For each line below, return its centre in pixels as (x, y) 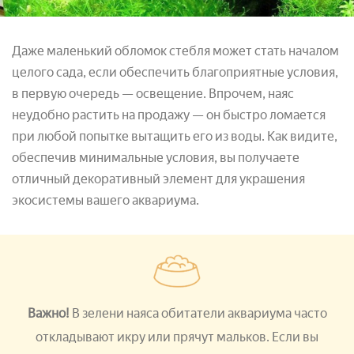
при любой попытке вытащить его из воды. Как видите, (175, 136)
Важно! (48, 313)
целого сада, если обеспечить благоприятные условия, (175, 72)
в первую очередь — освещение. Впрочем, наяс (153, 93)
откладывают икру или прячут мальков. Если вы (177, 337)
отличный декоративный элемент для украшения (158, 179)
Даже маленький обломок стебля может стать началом (175, 51)
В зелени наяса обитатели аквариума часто (199, 313)
